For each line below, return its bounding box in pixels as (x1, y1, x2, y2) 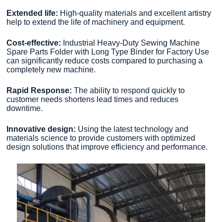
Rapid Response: (6, 86, 74, 95)
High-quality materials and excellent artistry (58, 8, 212, 17)
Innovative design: (6, 124, 76, 133)
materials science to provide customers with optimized (6, 133, 196, 142)
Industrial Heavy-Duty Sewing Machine (61, 38, 200, 47)
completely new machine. (6, 65, 96, 74)
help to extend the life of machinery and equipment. (6, 17, 185, 26)
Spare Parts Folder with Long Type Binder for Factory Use (6, 47, 210, 56)
